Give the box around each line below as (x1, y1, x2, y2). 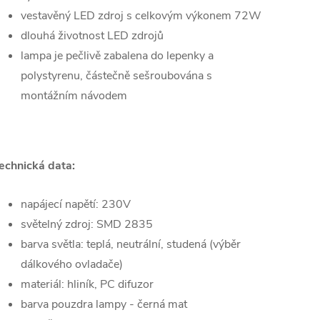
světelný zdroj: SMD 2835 (21, 216, 153, 233)
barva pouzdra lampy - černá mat (21, 296, 187, 313)
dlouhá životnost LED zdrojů (21, 28, 164, 44)
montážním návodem (21, 88, 127, 104)
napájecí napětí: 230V (21, 196, 131, 213)
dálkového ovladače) (21, 256, 123, 273)
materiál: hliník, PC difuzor (21, 276, 154, 293)
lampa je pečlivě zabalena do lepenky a (21, 48, 214, 64)
